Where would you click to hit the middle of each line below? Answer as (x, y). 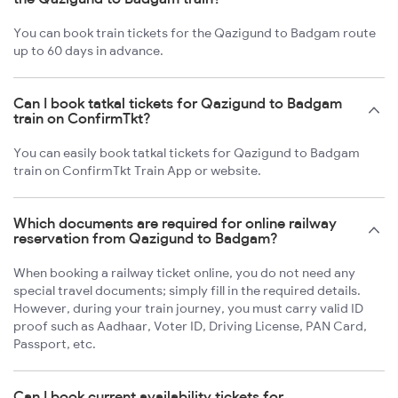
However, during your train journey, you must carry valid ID (188, 309)
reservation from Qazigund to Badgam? (146, 239)
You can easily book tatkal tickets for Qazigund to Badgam (187, 153)
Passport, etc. (55, 344)
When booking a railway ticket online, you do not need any (184, 273)
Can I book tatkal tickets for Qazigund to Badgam (178, 103)
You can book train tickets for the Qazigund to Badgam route (195, 33)
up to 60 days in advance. (88, 51)
